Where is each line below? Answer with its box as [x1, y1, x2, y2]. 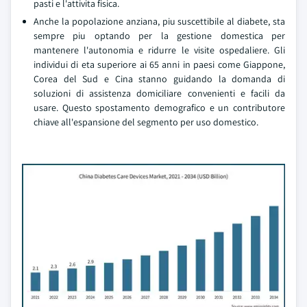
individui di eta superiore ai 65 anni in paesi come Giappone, [34, 58, 285, 71]
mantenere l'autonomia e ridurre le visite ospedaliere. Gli [34, 44, 285, 56]
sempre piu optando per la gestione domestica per [34, 29, 285, 42]
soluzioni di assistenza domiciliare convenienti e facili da [34, 87, 285, 99]
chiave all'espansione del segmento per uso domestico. [34, 116, 258, 128]
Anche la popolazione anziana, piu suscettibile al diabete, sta [34, 15, 285, 27]
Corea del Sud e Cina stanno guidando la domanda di [34, 73, 285, 85]
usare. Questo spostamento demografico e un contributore [34, 101, 285, 114]
